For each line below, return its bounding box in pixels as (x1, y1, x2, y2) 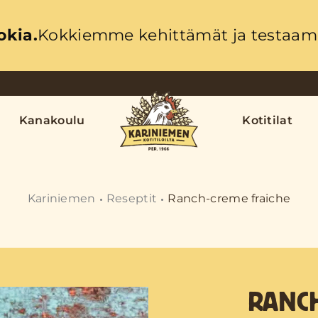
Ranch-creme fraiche (168, 192, 291, 205)
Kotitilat (242, 114, 293, 127)
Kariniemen (27, 192, 96, 205)
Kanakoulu (18, 114, 85, 127)
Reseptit (106, 192, 158, 205)
